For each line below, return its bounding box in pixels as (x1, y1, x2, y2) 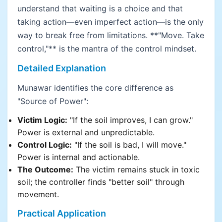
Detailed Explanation (17, 63, 106, 73)
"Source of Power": (17, 96, 88, 106)
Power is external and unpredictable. (17, 127, 155, 137)
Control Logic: (17, 140, 72, 150)
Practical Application (17, 208, 106, 219)
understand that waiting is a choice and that (17, 3, 183, 13)
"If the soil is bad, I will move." (72, 140, 186, 150)
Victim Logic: (17, 115, 67, 125)
